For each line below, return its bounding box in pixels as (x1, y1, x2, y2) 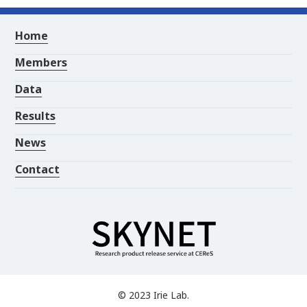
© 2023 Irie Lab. (118, 288, 189, 302)
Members (15, 55, 68, 71)
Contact (15, 162, 60, 177)
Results (15, 108, 56, 124)
